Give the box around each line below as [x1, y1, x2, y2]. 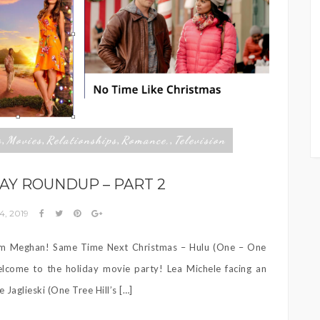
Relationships [46, 133, 117, 146]
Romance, [121, 133, 170, 146]
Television [174, 133, 226, 146]
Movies [6, 133, 42, 146]
